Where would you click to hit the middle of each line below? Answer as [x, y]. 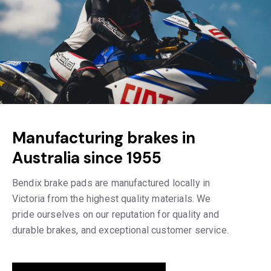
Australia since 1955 [87, 158]
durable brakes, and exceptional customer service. [120, 230]
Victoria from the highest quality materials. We [112, 198]
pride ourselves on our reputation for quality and [116, 214]
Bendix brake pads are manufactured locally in [111, 183]
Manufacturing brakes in [104, 138]
